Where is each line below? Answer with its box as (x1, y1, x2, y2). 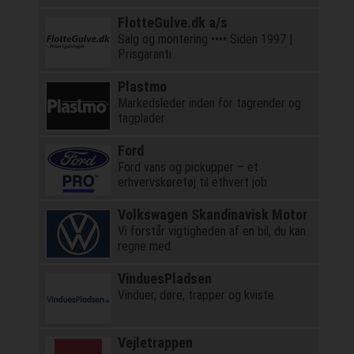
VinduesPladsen (117, 270, 212, 288)
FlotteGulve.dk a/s (117, 14, 228, 32)
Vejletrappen (117, 334, 193, 352)
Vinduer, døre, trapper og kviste (117, 288, 274, 303)
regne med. (117, 239, 173, 254)
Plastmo (117, 78, 167, 96)
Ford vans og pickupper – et (117, 160, 258, 175)
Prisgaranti (117, 47, 171, 62)
